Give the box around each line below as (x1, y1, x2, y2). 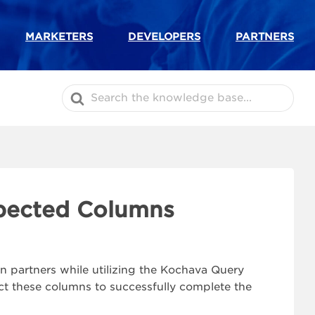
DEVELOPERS (128, 31, 200, 42)
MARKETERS (25, 31, 93, 42)
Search (62, 84, 99, 96)
